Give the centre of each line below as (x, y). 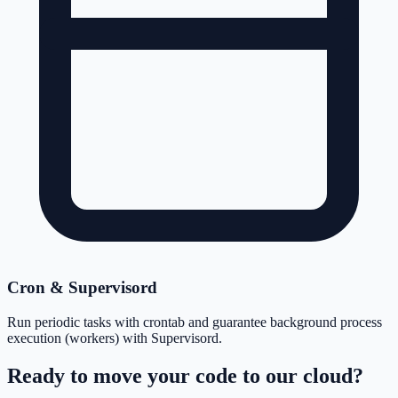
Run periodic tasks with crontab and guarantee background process (195, 322)
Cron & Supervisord (82, 287)
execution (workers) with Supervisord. (115, 338)
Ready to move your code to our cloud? (185, 375)
